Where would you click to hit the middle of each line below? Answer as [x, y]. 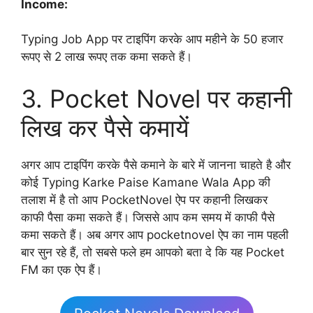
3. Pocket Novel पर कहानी [156, 98]
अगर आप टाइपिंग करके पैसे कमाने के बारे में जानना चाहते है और [156, 165]
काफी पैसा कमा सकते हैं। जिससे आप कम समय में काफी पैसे [148, 217]
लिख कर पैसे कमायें [105, 128]
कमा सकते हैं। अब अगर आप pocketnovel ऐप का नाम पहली [155, 234]
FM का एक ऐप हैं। [61, 269]
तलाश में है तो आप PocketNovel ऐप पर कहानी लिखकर [144, 199]
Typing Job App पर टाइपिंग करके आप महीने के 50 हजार [152, 39]
